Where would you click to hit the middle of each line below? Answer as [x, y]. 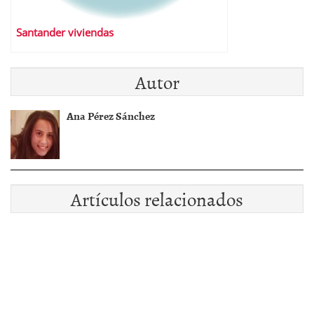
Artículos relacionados [157, 199]
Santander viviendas [65, 33]
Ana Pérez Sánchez [111, 116]
